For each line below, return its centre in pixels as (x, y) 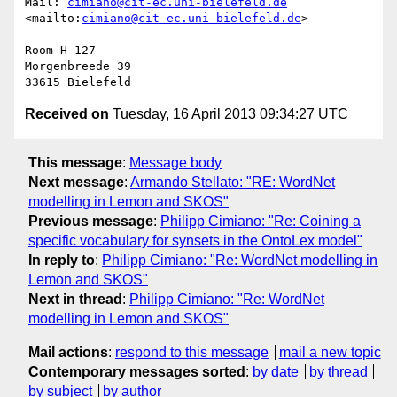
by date (276, 371)
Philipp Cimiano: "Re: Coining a (261, 221)
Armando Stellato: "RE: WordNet (233, 182)
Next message (76, 182)
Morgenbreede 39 (78, 66)
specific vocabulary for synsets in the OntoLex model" (195, 240)
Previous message (91, 221)
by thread (338, 371)
